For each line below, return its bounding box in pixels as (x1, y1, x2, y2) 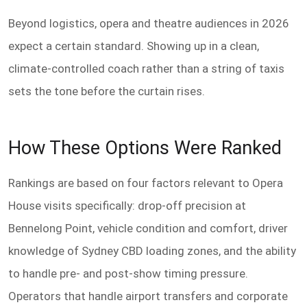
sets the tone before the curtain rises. (8, 84, 205, 99)
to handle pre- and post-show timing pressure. (8, 266, 248, 280)
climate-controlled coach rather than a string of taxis (8, 62, 284, 76)
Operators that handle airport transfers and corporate (8, 288, 288, 303)
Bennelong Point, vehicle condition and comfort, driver (8, 221, 288, 235)
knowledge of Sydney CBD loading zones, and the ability (8, 243, 296, 258)
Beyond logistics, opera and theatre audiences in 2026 (8, 16, 289, 31)
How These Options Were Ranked (8, 137, 282, 160)
